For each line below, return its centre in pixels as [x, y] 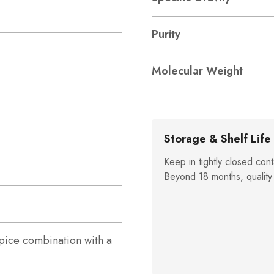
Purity [166, 34]
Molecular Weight [197, 71]
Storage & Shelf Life [217, 139]
